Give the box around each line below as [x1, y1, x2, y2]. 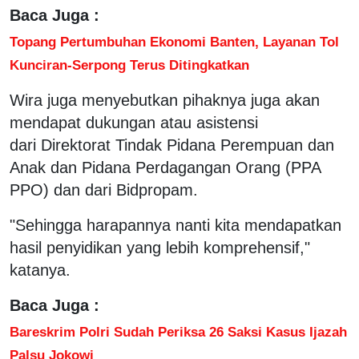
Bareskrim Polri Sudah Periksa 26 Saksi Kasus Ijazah [10, 323, 347, 340]
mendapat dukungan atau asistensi [10, 113, 258, 131]
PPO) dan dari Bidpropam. [10, 180, 198, 199]
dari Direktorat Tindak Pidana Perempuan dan [10, 135, 334, 154]
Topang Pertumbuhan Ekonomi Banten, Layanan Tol [10, 33, 339, 50]
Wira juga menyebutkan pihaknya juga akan [10, 91, 320, 109]
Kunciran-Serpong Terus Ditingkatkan [10, 56, 249, 73]
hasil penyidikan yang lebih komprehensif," [10, 238, 310, 256]
